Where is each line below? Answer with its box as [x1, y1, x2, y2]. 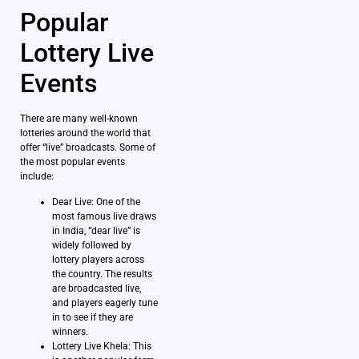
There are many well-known [20, 112, 138, 124]
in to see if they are [52, 312, 133, 324]
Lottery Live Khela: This [52, 341, 151, 353]
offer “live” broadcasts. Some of [20, 141, 155, 153]
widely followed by [52, 240, 131, 252]
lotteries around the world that [20, 127, 151, 139]
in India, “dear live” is [52, 225, 140, 237]
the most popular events [20, 155, 125, 167]
